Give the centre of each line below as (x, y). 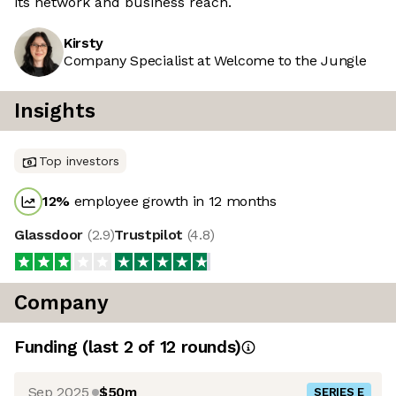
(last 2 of (121, 347)
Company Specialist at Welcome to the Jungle (215, 61)
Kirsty (84, 43)
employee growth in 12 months (173, 202)
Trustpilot (151, 235)
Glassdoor (51, 235)
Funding (48, 347)
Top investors (79, 161)
